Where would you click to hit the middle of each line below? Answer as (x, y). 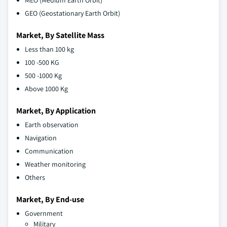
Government (44, 214)
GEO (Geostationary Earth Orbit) (72, 13)
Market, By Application (56, 111)
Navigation (41, 138)
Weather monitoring (55, 164)
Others (35, 178)
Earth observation (52, 125)
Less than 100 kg (49, 49)
